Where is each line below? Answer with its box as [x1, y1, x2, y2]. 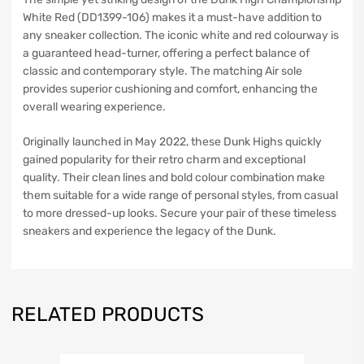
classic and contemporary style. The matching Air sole [23, 64, 302, 79]
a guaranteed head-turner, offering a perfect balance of [23, 46, 310, 61]
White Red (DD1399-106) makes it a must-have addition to [23, 11, 322, 25]
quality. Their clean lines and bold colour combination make [23, 171, 325, 185]
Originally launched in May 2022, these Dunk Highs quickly [23, 135, 322, 149]
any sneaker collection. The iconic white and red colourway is [23, 28, 339, 43]
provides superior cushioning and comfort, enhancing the [23, 82, 318, 97]
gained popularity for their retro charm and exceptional [23, 153, 305, 167]
